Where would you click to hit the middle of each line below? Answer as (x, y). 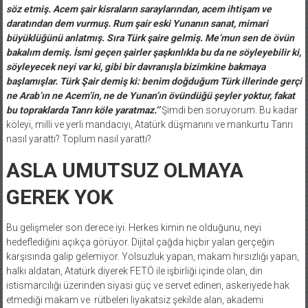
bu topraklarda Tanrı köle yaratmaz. (80, 110)
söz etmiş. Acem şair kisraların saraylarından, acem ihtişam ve (139, 9)
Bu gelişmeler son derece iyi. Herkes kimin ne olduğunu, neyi (133, 227)
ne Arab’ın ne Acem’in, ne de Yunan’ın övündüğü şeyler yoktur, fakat (150, 95)
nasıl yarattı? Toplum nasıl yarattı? (79, 139)
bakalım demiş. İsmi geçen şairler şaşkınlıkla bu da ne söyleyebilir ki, (153, 52)
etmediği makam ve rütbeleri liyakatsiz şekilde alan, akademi (134, 299)
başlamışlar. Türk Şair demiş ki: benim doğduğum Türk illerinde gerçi (154, 81)
